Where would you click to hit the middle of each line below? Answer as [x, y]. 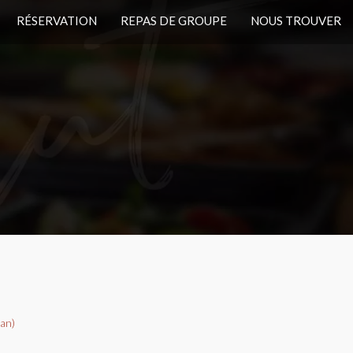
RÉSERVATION [57, 20]
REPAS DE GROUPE [174, 20]
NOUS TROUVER [296, 20]
